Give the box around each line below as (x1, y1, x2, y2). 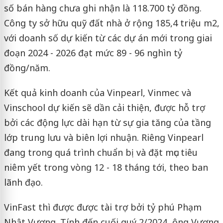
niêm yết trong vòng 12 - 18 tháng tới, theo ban (3, 161, 208, 173)
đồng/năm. (3, 61, 50, 74)
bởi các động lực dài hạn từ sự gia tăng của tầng (3, 116, 211, 128)
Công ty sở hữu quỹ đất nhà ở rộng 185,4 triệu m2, (3, 16, 220, 29)
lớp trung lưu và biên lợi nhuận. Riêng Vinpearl (3, 131, 204, 143)
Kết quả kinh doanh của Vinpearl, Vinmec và (3, 86, 191, 99)
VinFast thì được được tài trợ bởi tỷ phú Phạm (3, 201, 202, 213)
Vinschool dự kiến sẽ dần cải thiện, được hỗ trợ (3, 101, 205, 113)
